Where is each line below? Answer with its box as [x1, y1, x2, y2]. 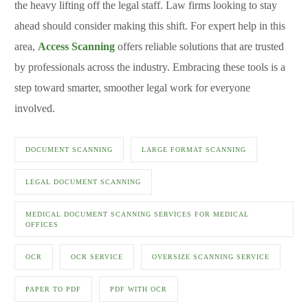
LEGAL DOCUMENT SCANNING [25, 178, 142, 186]
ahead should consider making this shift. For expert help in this [14, 20, 286, 32]
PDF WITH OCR [110, 285, 168, 294]
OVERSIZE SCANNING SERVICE [152, 253, 270, 261]
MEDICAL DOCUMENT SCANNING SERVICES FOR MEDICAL [25, 210, 250, 219]
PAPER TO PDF [25, 285, 82, 294]
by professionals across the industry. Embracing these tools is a [14, 61, 286, 74]
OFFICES [25, 221, 59, 229]
